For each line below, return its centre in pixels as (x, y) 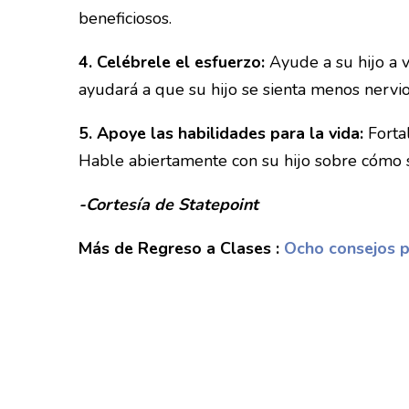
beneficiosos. (125, 19)
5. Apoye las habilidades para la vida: (221, 133)
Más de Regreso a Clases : (179, 248)
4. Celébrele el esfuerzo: (172, 63)
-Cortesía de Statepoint (168, 204)
